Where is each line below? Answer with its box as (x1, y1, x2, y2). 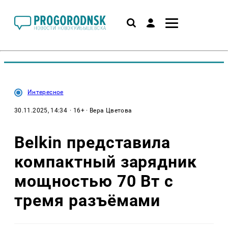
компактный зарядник (14, 152, 197, 172)
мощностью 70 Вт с (14, 171, 174, 191)
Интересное (27, 89, 64, 96)
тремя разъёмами (14, 190, 161, 210)
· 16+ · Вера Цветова (70, 107, 132, 114)
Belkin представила (14, 132, 171, 152)
